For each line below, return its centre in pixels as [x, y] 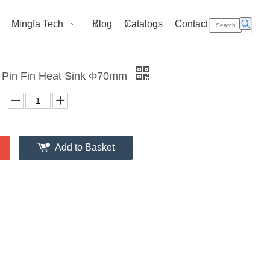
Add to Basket [85, 147]
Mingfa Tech [37, 24]
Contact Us [199, 24]
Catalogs [143, 24]
